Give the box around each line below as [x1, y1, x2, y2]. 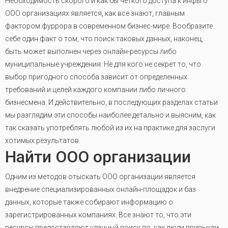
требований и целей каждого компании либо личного [5, 85, 186, 94]
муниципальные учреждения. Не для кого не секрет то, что [5, 60, 201, 68]
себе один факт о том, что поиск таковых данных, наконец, [5, 35, 203, 43]
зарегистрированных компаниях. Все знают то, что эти [5, 211, 191, 219]
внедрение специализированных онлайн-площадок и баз [5, 185, 196, 193]
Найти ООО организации [5, 147, 191, 166]
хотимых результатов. [5, 136, 80, 145]
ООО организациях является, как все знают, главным [5, 9, 185, 17]
